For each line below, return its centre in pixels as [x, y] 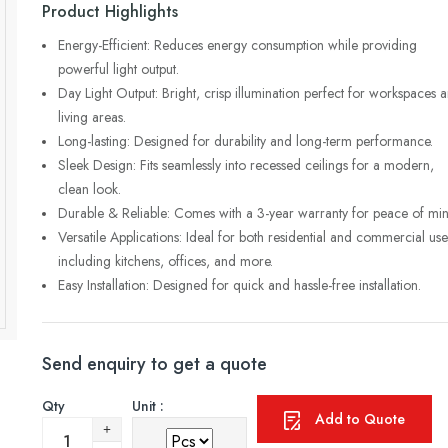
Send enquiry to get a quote [154, 364]
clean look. [89, 189]
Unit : [147, 406]
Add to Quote [359, 419]
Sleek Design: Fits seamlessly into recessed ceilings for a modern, [245, 165]
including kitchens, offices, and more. [165, 261]
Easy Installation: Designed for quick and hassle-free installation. [239, 285]
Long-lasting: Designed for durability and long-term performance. [245, 141]
